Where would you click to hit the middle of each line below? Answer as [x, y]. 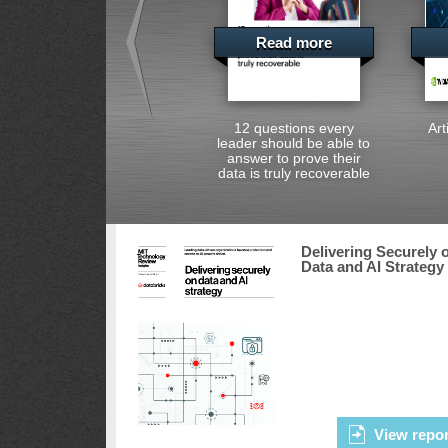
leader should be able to [294, 143]
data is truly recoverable [293, 173]
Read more [293, 42]
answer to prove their [293, 158]
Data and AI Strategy [372, 266]
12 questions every [293, 128]
